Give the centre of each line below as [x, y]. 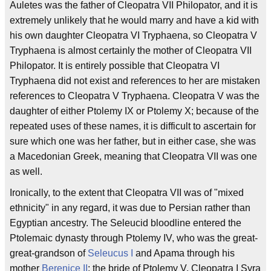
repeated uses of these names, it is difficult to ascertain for [133, 126]
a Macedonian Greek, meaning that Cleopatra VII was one [133, 156]
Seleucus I [110, 253]
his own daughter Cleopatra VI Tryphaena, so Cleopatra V [133, 35]
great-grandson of [49, 253]
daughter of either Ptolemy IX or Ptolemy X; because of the [134, 111]
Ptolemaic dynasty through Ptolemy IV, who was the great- [134, 238]
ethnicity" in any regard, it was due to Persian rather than [130, 208]
